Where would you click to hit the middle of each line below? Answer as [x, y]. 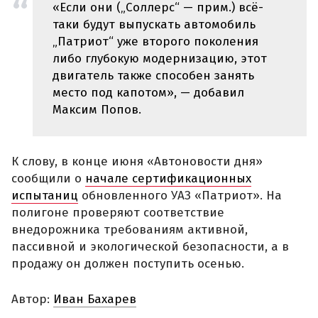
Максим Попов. [97, 110]
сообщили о [48, 179]
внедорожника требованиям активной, [130, 230]
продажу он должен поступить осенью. [128, 264]
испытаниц [45, 196]
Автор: [32, 299]
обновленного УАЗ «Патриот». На [180, 196]
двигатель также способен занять [153, 76]
